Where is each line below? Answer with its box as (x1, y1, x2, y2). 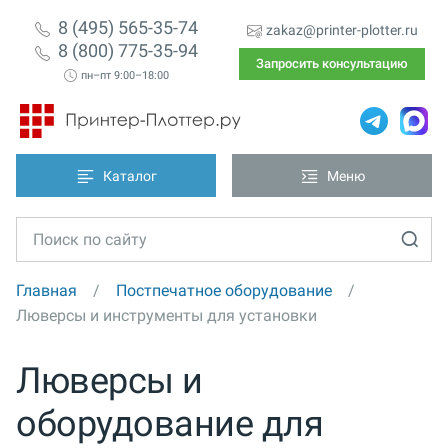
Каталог (103, 168, 157, 185)
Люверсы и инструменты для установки (16, 305, 317, 325)
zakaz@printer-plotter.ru (265, 22, 418, 38)
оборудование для (16, 402, 324, 445)
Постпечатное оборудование (116, 280, 332, 300)
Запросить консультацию (256, 55, 408, 71)
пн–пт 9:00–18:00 (80, 69, 169, 83)
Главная (16, 280, 77, 300)
